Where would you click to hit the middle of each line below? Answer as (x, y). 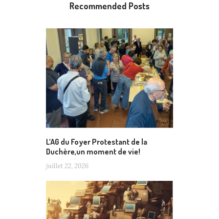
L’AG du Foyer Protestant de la (97, 142)
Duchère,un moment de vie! (93, 152)
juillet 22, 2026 (67, 166)
